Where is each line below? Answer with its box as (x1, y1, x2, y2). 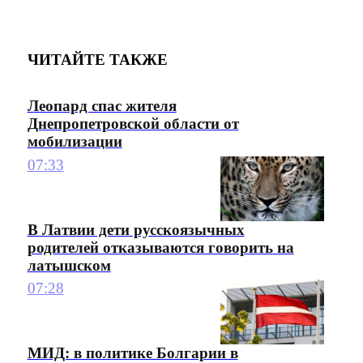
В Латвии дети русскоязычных (27, 220, 245, 238)
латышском (27, 256, 111, 274)
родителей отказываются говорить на (27, 238, 294, 256)
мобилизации (27, 133, 122, 151)
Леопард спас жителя (27, 97, 177, 115)
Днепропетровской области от (27, 115, 239, 133)
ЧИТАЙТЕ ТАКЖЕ (27, 50, 168, 68)
